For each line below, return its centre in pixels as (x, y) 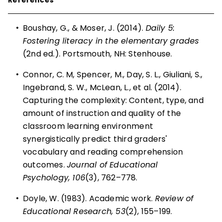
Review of (174, 198)
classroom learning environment (88, 126)
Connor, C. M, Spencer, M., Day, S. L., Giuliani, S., (113, 74)
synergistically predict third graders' (95, 139)
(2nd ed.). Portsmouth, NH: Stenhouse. (98, 54)
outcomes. (45, 165)
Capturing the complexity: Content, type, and (113, 100)
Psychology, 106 (54, 177)
